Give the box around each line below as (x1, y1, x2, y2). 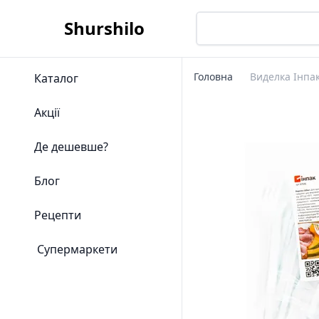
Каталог (34, 70, 78, 86)
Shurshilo (64, 16, 145, 40)
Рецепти (34, 207, 81, 223)
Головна (194, 70, 233, 83)
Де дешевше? (34, 139, 108, 155)
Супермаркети (37, 241, 117, 257)
